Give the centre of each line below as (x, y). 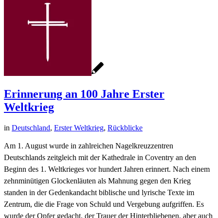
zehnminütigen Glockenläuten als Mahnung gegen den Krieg (97, 181)
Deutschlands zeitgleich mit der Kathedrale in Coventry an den (100, 158)
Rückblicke (125, 128)
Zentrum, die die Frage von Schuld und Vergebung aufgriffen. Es (104, 204)
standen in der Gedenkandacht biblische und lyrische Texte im (99, 193)
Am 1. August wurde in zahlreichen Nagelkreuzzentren (89, 146)
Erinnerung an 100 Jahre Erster (84, 94)
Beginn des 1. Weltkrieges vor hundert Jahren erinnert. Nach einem (107, 169)
